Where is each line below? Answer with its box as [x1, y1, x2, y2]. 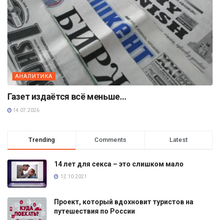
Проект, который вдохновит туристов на [54, 198, 193, 206]
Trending [28, 136, 55, 143]
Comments [94, 136, 126, 143]
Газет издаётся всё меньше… [7, 91, 127, 102]
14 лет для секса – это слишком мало [54, 160, 184, 168]
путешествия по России [54, 207, 135, 216]
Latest [169, 136, 188, 143]
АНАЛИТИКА [15, 73, 53, 80]
